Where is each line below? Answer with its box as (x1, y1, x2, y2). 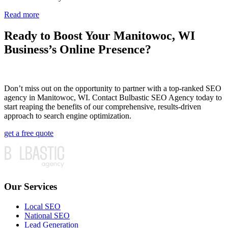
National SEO (24, 211, 70, 220)
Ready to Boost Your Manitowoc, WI (4, 29, 195, 43)
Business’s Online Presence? (4, 43, 151, 56)
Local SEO (24, 202, 61, 211)
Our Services (4, 181, 57, 192)
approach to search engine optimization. (4, 111, 131, 121)
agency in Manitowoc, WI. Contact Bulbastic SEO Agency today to (4, 93, 222, 102)
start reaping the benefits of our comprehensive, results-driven (4, 102, 201, 111)
